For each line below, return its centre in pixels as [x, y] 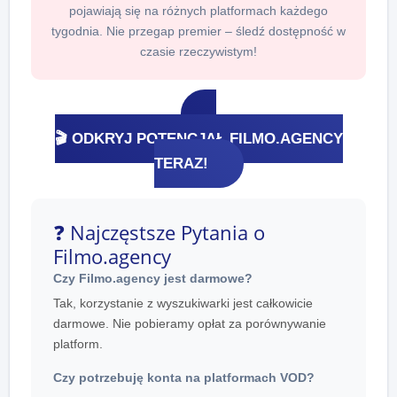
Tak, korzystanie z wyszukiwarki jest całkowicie [183, 303]
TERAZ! [181, 163]
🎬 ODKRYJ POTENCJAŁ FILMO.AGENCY [198, 138]
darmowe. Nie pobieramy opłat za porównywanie [190, 323]
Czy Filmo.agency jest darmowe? [153, 278]
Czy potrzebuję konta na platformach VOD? [184, 377]
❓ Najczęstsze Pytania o [159, 232]
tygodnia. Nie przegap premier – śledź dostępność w [198, 31]
